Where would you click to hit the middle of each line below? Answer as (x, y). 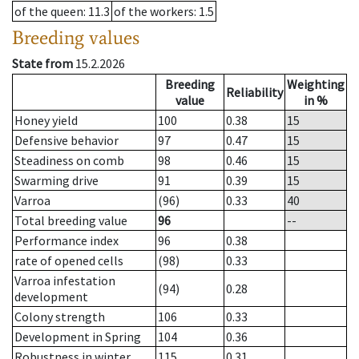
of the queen (49, 12)
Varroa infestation (65, 281)
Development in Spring (78, 337)
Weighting (316, 85)
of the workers (154, 12)
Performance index (67, 241)
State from (42, 64)
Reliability (254, 93)
